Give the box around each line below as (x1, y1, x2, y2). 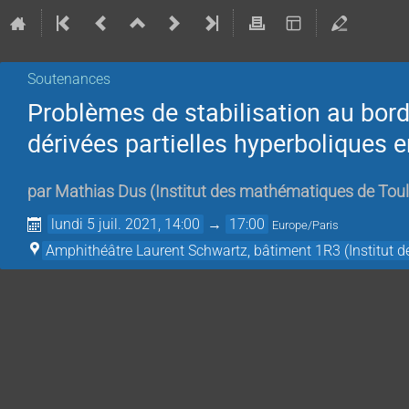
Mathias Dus (55, 183, 146, 202)
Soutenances (27, 70, 110, 88)
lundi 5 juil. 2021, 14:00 (51, 215, 201, 234)
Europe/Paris (272, 218, 340, 233)
